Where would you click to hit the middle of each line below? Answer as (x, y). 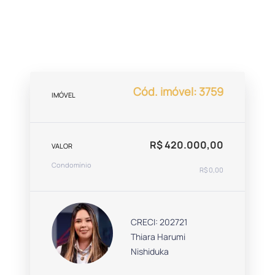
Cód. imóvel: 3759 (178, 91)
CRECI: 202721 (159, 222)
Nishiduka (150, 252)
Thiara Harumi (158, 237)
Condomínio (72, 165)
